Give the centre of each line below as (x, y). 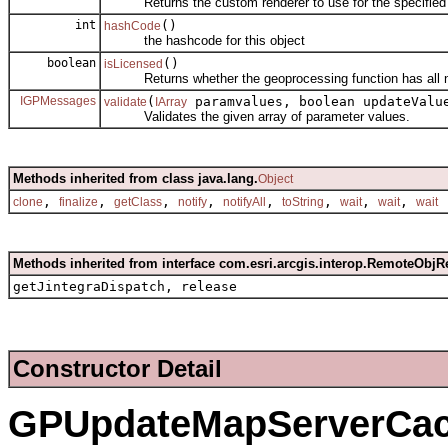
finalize (78, 202)
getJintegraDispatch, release (125, 287)
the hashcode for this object (204, 41)
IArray (171, 102)
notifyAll (244, 202)
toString (303, 202)
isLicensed (133, 64)
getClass (138, 202)
